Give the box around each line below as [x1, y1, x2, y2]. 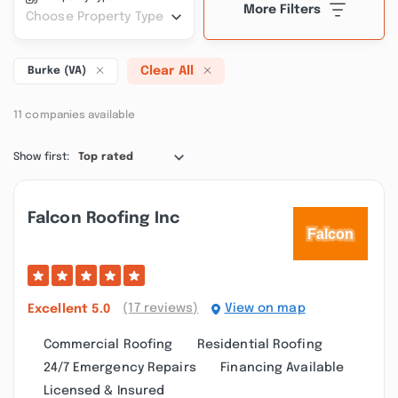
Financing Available [220, 362, 345, 374]
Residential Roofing [196, 338, 322, 351]
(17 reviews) [123, 302, 199, 314]
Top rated [78, 152, 134, 163]
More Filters [243, 4, 321, 16]
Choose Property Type [26, 11, 163, 23]
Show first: [13, 152, 70, 163]
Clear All [140, 65, 194, 77]
